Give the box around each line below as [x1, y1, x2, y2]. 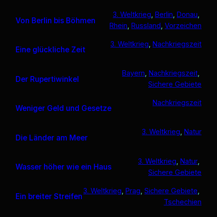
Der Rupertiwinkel [15, 74, 79, 84]
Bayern [122, 69, 145, 77]
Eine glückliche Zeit [15, 45, 85, 55]
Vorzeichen [165, 21, 201, 30]
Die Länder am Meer [15, 133, 88, 142]
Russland [131, 21, 161, 30]
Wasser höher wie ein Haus [15, 162, 111, 172]
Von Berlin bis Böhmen [15, 15, 95, 25]
